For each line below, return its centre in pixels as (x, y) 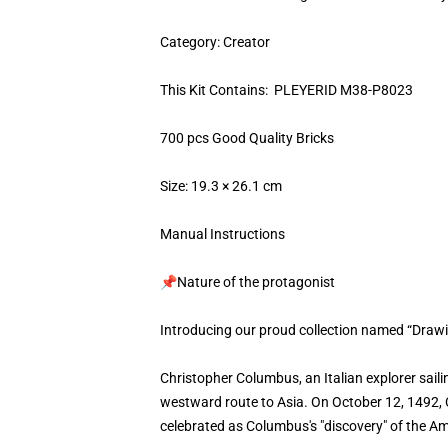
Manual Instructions (224, 234)
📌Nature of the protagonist (249, 282)
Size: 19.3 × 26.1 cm (221, 186)
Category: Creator (216, 42)
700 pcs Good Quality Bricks (248, 138)
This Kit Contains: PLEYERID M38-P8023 (286, 90)
